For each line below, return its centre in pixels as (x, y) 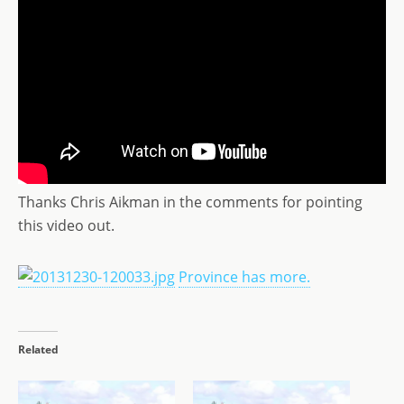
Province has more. (244, 277)
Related (38, 349)
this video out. (66, 225)
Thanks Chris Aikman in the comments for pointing (190, 202)
